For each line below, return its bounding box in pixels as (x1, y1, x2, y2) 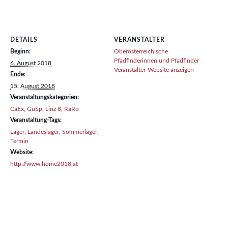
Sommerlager (62, 129, 97, 135)
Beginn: (10, 48, 31, 55)
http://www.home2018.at (10, 161, 78, 167)
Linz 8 (45, 106, 61, 112)
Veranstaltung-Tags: (10, 117, 62, 124)
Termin (10, 138, 28, 145)
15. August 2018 (10, 83, 55, 90)
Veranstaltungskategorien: (10, 94, 79, 101)
